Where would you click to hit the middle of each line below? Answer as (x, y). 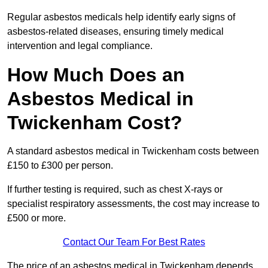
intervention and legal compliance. (80, 46)
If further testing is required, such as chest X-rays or (115, 190)
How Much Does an (96, 75)
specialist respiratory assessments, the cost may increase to (133, 204)
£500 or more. (36, 218)
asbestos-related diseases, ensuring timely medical (115, 32)
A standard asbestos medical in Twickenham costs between (133, 151)
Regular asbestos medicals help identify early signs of (121, 17)
